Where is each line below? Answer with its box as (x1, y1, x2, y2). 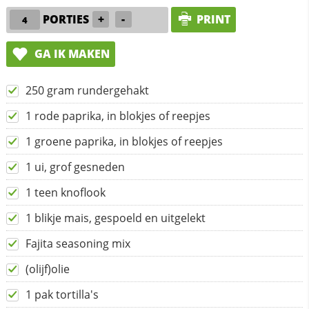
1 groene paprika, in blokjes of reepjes (25, 134, 223, 150)
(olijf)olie (25, 261, 70, 277)
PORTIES (43, 11, 90, 27)
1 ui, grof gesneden (25, 159, 125, 175)
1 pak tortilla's (25, 287, 99, 303)
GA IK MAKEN (31, 46, 110, 61)
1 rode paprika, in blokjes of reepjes (25, 108, 210, 124)
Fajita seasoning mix (25, 236, 130, 252)
